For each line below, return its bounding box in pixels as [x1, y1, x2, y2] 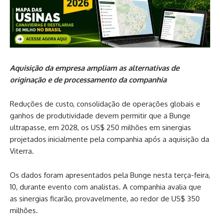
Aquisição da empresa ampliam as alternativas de [10, 63, 179, 73]
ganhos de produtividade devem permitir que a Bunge [10, 110, 191, 120]
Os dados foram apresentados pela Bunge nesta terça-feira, [10, 170, 210, 180]
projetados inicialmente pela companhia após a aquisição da [10, 134, 209, 144]
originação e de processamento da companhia [10, 75, 166, 84]
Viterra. [10, 146, 34, 156]
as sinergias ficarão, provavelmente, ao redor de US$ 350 [10, 193, 200, 203]
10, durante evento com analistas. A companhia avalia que [10, 182, 201, 192]
